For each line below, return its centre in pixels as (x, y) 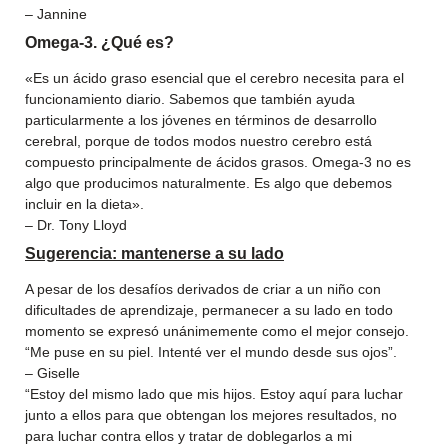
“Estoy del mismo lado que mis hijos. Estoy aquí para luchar (214, 394)
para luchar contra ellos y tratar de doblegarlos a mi (188, 436)
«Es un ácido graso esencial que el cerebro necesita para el (214, 78)
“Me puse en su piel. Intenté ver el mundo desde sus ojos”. (211, 352)
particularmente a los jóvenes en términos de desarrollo (201, 120)
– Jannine (56, 14)
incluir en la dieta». (84, 204)
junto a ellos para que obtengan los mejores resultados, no (211, 415)
